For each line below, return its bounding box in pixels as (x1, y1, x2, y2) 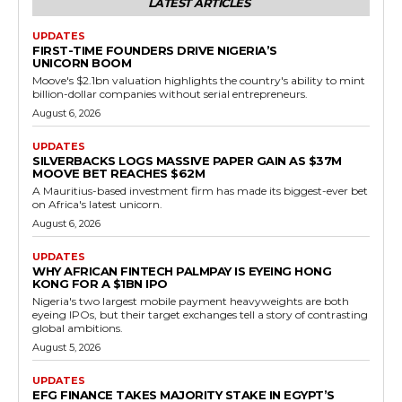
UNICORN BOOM (32, 56, 131, 71)
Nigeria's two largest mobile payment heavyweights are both (32, 294, 349, 309)
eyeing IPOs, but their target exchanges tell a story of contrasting (32, 308, 368, 322)
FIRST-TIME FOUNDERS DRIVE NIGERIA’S (32, 43, 277, 58)
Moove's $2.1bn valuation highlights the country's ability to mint (32, 74, 365, 88)
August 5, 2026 (32, 341, 100, 354)
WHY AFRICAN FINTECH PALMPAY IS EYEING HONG (32, 264, 331, 279)
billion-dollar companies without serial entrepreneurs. (32, 87, 308, 101)
